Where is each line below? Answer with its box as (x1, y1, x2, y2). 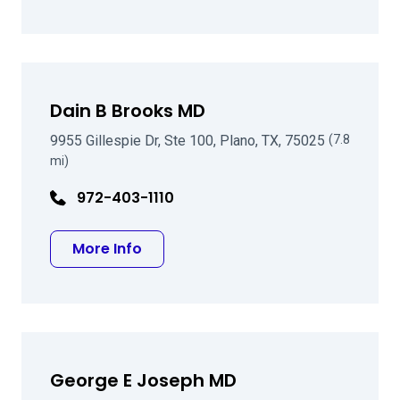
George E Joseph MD (50, 368, 237, 393)
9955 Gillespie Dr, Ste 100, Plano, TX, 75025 (50, 132, 329, 149)
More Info (72, 238, 142, 259)
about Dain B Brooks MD (141, 237, 316, 258)
